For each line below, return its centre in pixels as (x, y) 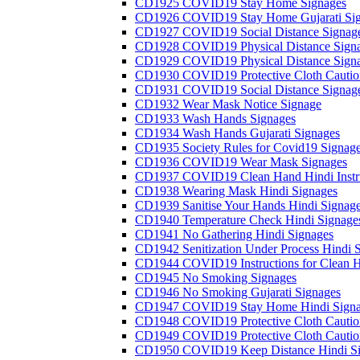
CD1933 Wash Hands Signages (215, 119)
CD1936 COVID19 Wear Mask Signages (241, 162)
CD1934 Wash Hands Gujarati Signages (237, 133)
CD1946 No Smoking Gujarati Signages (238, 292)
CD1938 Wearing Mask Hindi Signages (236, 191)
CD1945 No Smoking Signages (216, 278)
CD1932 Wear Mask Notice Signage (228, 104)
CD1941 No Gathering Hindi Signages (234, 234)
